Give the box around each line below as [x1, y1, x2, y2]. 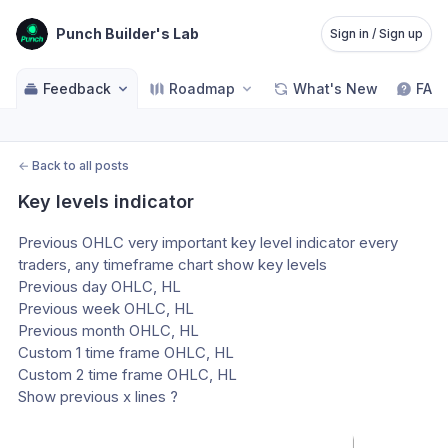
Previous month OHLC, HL [18, 321, 199, 340]
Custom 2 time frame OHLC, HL [18, 365, 237, 384]
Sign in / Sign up [330, 26, 423, 41]
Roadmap [169, 80, 235, 97]
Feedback [43, 80, 111, 97]
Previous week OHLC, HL [18, 299, 194, 318]
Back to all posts [32, 158, 129, 173]
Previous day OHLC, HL [18, 277, 181, 296]
